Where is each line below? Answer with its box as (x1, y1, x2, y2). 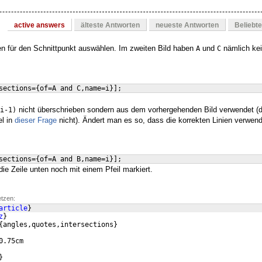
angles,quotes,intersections (3, 220, 113, 229)
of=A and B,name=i (40, 155, 109, 164)
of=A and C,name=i (40, 84, 109, 93)
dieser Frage (15, 116, 57, 125)
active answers (14, 21, 65, 30)
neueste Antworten (156, 21, 219, 30)
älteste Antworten (81, 21, 140, 30)
